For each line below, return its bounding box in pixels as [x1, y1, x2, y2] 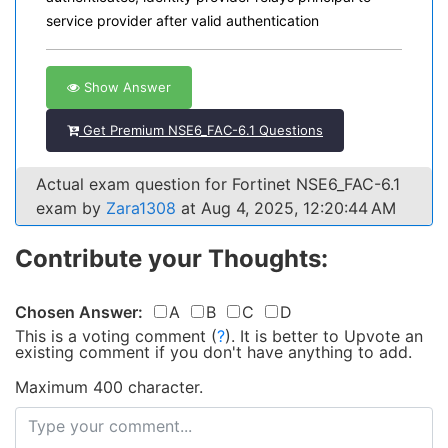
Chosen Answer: [15, 302, 143, 322]
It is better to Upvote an [240, 326, 423, 346]
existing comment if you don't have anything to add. [15, 342, 412, 362]
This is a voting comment [15, 326, 206, 346]
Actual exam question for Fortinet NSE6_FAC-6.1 [36, 174, 400, 194]
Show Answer [80, 79, 171, 95]
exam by [36, 198, 106, 218]
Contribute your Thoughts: [15, 244, 328, 273]
